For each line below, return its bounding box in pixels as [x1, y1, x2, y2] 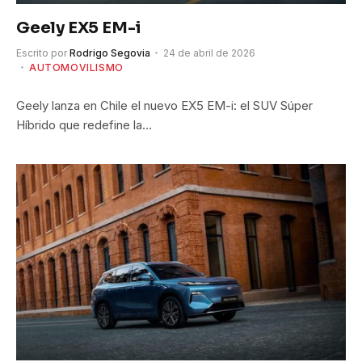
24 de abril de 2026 [163, 46, 255, 59]
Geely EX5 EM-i [16, 17, 142, 38]
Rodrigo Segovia [69, 46, 150, 59]
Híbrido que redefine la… [16, 116, 152, 133]
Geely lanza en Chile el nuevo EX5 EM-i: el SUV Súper [16, 97, 313, 113]
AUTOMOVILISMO [29, 61, 124, 74]
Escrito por [16, 46, 67, 59]
